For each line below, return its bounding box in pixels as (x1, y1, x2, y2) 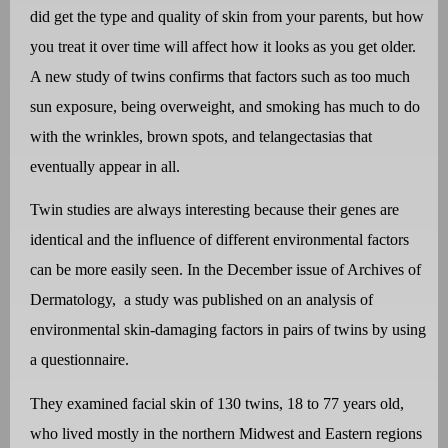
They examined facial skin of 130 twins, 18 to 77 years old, (30, 394, 404, 412)
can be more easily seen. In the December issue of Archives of (30, 261, 421, 279)
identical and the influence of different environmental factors (30, 231, 409, 249)
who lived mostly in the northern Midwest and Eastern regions (30, 424, 422, 442)
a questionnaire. (30, 351, 129, 369)
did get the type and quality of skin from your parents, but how (30, 8, 424, 25)
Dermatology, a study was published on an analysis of (30, 291, 373, 309)
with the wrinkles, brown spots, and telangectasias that (30, 128, 372, 145)
